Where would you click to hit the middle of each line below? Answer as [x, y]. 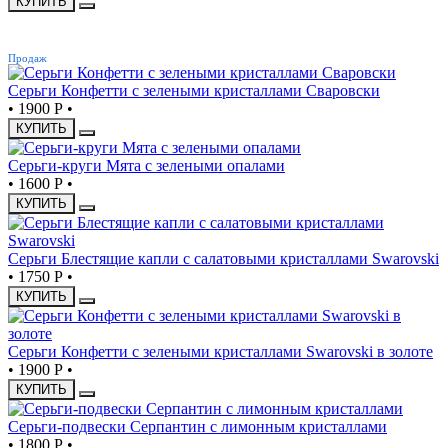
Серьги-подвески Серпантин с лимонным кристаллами [197, 426]
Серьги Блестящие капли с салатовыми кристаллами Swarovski [223, 258]
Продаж [27, 57]
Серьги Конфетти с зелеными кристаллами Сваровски [194, 90]
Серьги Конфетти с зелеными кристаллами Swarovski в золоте [220, 351]
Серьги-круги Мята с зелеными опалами [146, 165]
